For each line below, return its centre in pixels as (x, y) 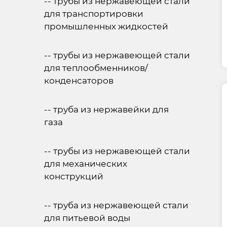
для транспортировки (94, 14)
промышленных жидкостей (106, 26)
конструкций (74, 176)
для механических (86, 164)
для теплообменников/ (96, 68)
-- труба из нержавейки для (106, 109)
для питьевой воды (87, 218)
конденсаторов (79, 81)
